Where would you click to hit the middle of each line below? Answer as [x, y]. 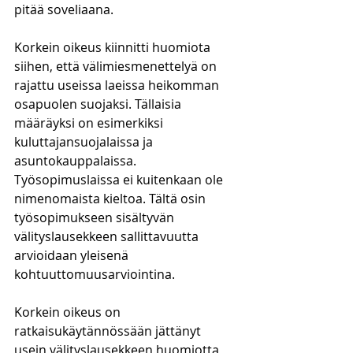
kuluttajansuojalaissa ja [85, 142]
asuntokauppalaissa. [77, 161]
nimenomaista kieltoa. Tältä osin [111, 199]
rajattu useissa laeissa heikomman [118, 85]
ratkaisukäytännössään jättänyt [109, 331]
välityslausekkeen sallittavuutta [108, 236]
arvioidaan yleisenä [73, 255]
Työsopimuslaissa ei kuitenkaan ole [120, 180]
